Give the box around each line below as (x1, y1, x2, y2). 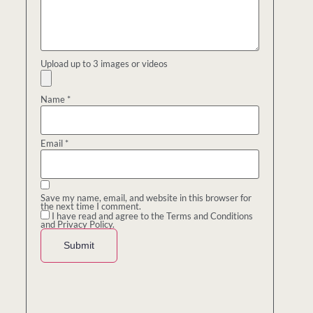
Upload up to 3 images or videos (41, 57, 168, 69)
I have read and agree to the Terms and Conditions (52, 210, 254, 222)
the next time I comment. (41, 201, 142, 212)
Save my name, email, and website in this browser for (41, 192, 252, 204)
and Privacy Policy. (41, 219, 115, 231)
